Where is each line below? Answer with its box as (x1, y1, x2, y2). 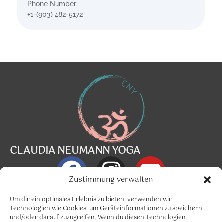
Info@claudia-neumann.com (57, 185, 165, 198)
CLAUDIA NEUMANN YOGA (10, 142, 140, 159)
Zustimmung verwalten (69, 173, 153, 186)
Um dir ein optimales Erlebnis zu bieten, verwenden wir (10, 195, 172, 205)
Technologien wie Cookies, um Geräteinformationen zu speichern (10, 204, 202, 214)
